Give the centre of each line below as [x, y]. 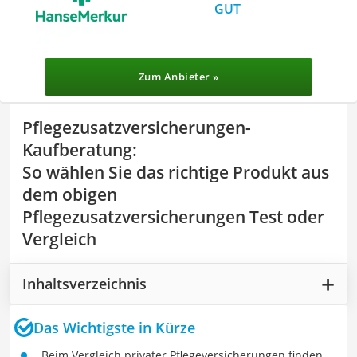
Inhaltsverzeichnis [84, 283]
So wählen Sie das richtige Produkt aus [176, 172]
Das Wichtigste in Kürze [114, 327]
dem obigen [70, 194]
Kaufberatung [77, 150]
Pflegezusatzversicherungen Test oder [173, 217]
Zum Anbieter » [178, 76]
